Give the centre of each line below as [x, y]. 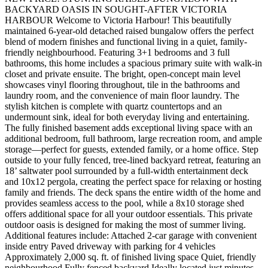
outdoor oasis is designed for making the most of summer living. [125, 225]
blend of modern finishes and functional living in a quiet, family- [126, 42]
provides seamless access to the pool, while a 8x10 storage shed [124, 203]
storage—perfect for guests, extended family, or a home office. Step [132, 150]
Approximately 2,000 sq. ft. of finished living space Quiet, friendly [130, 257]
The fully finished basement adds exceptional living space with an [129, 128]
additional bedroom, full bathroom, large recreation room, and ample [133, 139]
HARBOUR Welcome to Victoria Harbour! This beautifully [118, 20]
